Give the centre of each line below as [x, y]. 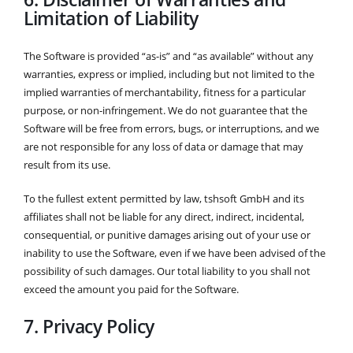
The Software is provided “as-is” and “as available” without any [169, 56]
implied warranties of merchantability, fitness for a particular [165, 92]
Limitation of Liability [111, 18]
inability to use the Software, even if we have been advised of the [175, 253]
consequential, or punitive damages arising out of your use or [167, 234]
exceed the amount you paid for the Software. [131, 289]
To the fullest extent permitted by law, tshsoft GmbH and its [164, 198]
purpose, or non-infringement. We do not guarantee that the [165, 110]
